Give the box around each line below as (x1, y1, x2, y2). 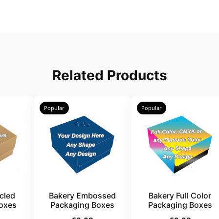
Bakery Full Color (149, 191, 212, 201)
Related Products (52, 67, 167, 84)
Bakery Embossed (48, 191, 116, 201)
